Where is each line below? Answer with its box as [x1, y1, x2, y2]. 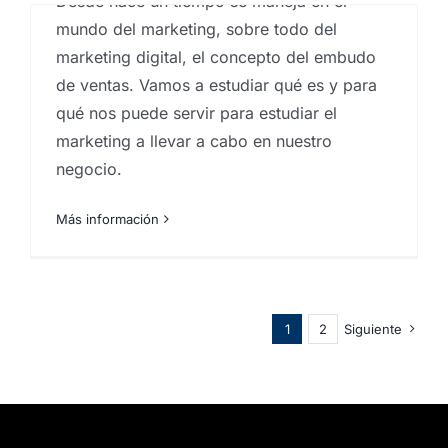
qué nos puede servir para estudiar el [56, 103, 337, 124]
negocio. [56, 159, 122, 180]
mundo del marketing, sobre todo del [56, 19, 337, 40]
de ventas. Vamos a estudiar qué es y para [56, 75, 377, 96]
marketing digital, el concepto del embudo [56, 47, 376, 68]
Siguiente [344, 320, 402, 337]
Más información [56, 211, 159, 228]
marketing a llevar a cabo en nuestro [56, 131, 332, 152]
